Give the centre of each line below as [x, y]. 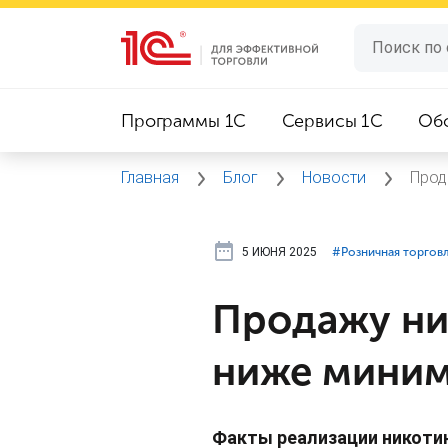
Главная [152, 177]
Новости [336, 177]
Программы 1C [184, 121]
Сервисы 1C [332, 121]
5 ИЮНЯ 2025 [279, 251]
